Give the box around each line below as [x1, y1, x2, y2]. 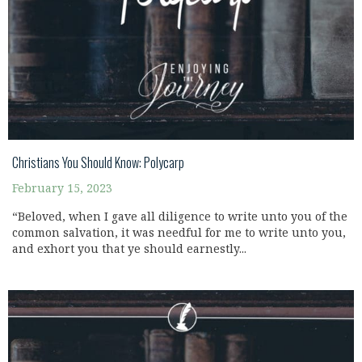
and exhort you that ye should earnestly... [12, 242, 246, 256]
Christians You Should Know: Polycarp [12, 153, 184, 172]
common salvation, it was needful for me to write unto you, [12, 226, 346, 240]
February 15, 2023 [12, 182, 112, 196]
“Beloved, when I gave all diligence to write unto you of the [12, 210, 347, 224]
